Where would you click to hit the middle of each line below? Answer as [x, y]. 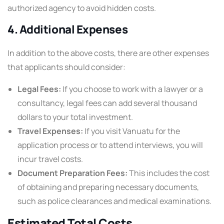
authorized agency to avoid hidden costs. [82, 8]
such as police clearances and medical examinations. [114, 201]
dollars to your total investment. [75, 117]
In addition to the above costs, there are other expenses [108, 53]
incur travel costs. [50, 159]
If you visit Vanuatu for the [131, 131]
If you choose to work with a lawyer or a [132, 89]
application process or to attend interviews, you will [110, 145]
